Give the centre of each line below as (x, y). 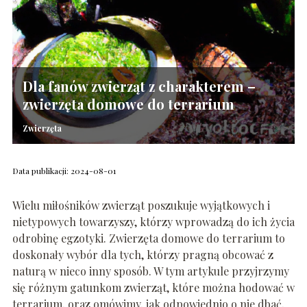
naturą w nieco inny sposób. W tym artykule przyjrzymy (150, 271)
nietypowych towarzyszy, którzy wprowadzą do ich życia (153, 222)
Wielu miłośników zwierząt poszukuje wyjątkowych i (141, 206)
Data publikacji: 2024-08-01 (64, 171)
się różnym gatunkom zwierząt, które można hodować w (153, 288)
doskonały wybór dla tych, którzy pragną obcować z (143, 255)
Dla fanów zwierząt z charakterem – (139, 86)
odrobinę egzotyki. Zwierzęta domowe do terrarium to (148, 238)
